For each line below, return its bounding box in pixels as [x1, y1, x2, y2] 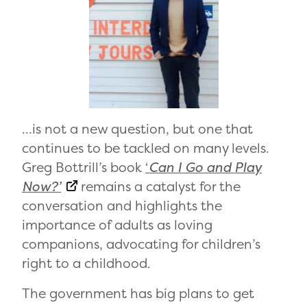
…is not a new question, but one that [22, 119, 253, 138]
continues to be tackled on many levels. [22, 138, 269, 157]
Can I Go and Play [149, 158, 262, 176]
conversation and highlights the [22, 196, 222, 214]
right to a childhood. [22, 254, 151, 272]
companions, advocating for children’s [22, 234, 260, 253]
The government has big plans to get [22, 284, 254, 302]
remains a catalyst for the [77, 177, 241, 195]
